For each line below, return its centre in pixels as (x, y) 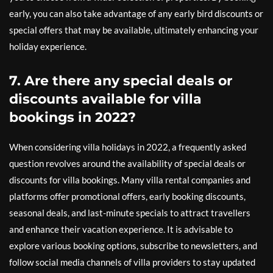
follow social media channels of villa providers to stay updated (132, 262)
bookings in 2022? (73, 117)
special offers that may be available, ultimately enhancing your (134, 30)
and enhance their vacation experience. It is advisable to (121, 229)
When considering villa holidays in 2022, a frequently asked (128, 147)
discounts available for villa (105, 99)
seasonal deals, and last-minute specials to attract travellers (130, 213)
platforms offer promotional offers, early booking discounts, (127, 196)
